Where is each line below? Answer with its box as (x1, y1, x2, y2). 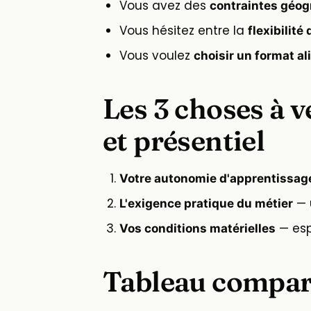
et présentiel (103, 124, 265, 158)
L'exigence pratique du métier (119, 196, 293, 211)
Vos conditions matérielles (119, 221, 276, 236)
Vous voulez (119, 47, 194, 65)
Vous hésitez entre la (119, 22, 248, 40)
